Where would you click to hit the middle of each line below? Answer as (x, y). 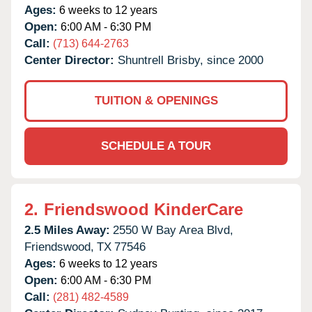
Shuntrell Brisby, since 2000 (190, 60)
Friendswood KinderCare (143, 209)
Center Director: (71, 60)
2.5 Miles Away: (67, 230)
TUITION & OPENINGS (156, 100)
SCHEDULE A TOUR (156, 146)
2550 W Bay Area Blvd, (173, 230)
